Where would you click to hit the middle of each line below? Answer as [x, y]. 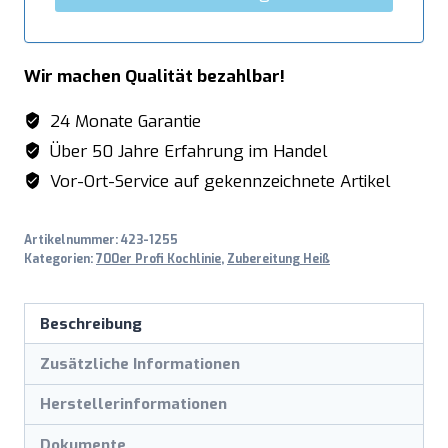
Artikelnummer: [72, 240]
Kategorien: [60, 259]
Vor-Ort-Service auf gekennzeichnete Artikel [218, 182]
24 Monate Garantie [123, 122]
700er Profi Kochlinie [158, 259]
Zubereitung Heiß [278, 259]
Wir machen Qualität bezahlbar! [154, 77]
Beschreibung [91, 323]
